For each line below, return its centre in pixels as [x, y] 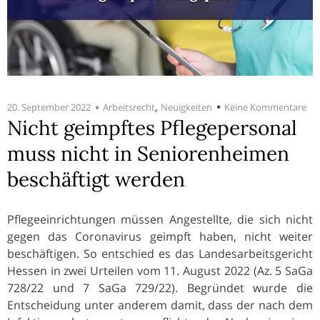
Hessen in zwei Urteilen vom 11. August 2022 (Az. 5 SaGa [160, 270]
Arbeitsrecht [129, 107]
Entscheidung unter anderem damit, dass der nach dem [160, 305]
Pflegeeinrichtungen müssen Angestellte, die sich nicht [160, 219]
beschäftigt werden [96, 179]
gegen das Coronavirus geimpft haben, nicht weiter [160, 236]
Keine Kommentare [265, 107]
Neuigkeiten [186, 107]
